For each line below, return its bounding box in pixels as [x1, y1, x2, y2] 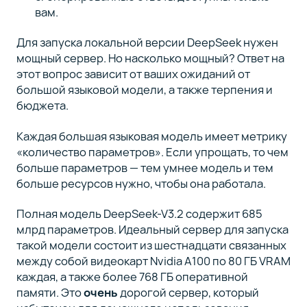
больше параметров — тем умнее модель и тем [16, 159, 273, 175]
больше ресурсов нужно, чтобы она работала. [16, 175, 268, 191]
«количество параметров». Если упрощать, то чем [16, 143, 288, 160]
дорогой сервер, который [117, 284, 259, 301]
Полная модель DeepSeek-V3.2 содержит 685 [16, 206, 262, 222]
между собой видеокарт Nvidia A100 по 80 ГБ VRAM [16, 253, 291, 269]
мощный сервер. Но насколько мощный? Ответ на [16, 50, 284, 66]
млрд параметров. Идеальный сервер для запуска [16, 221, 288, 238]
